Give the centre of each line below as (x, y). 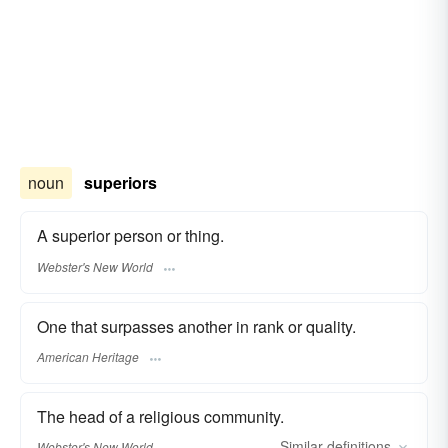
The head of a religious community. (160, 416)
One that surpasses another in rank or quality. (196, 326)
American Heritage (88, 357)
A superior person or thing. (130, 236)
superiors (120, 183)
